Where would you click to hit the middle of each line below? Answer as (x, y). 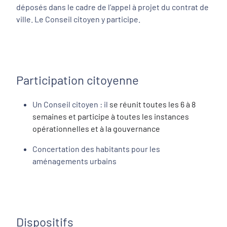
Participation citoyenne (78, 80)
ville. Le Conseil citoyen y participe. (78, 19)
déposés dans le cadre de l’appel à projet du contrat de (112, 7)
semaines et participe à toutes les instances (111, 116)
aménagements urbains (74, 161)
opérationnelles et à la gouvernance (96, 128)
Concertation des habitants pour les (96, 149)
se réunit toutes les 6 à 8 (153, 104)
